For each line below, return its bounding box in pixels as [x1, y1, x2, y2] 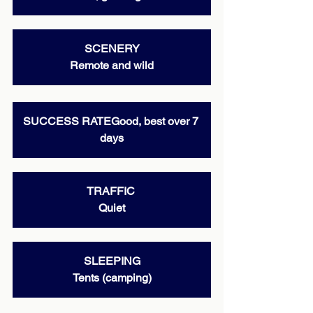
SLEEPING [83, 254, 140, 268]
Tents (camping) [72, 271, 152, 284]
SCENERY [84, 42, 140, 55]
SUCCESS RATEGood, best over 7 [22, 115, 201, 128]
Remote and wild [70, 59, 154, 72]
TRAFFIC [86, 184, 138, 198]
